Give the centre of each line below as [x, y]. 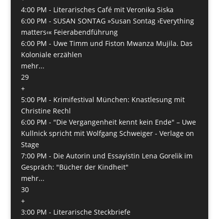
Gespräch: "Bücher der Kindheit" [75, 167]
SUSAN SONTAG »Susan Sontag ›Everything [123, 21]
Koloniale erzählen [51, 54]
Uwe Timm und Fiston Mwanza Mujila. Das [123, 43]
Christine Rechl [46, 110]
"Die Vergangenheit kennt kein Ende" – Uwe [124, 122]
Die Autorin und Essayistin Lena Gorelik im [123, 155]
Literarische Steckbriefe [92, 212]
